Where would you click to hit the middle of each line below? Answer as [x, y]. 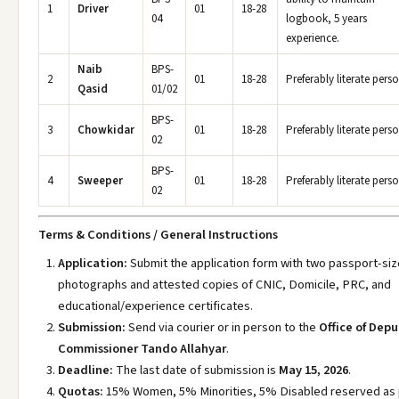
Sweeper [100, 181]
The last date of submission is [196, 370]
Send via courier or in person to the [222, 327]
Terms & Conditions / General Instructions [158, 235]
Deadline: [85, 370]
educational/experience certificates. [155, 306]
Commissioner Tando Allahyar [142, 349]
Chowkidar [106, 130]
